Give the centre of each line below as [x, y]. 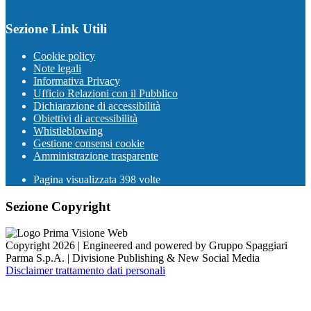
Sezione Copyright [58, 206]
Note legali [57, 68]
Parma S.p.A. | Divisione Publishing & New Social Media [133, 258]
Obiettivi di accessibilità [85, 118]
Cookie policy [64, 56]
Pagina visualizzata [76, 179]
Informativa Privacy [77, 81]
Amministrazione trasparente [96, 156]
